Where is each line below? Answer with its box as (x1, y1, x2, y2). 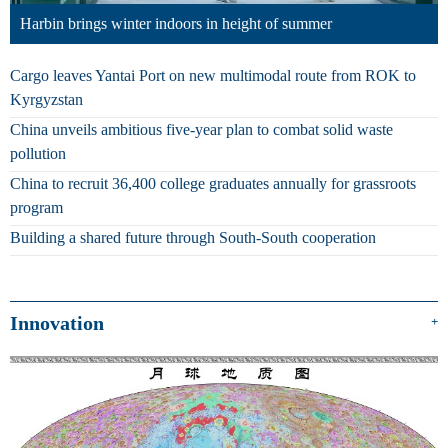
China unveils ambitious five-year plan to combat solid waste (10, 120, 393, 138)
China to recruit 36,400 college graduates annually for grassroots (10, 174, 416, 192)
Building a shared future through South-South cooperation (10, 228, 376, 246)
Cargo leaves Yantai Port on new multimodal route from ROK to (10, 66, 416, 84)
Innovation (10, 311, 104, 334)
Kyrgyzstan (10, 90, 83, 108)
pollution (10, 144, 66, 162)
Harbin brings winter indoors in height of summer (20, 14, 332, 32)
